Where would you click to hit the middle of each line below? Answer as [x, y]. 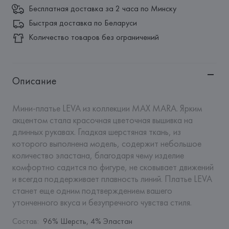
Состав [25, 221]
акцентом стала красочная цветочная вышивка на [102, 120]
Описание [34, 81]
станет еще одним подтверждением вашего [92, 190]
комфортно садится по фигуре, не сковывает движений [113, 167]
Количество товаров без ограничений [94, 37]
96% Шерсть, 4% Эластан [87, 221]
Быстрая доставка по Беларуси [83, 23]
